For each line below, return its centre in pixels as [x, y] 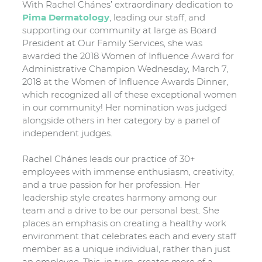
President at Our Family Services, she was [113, 43]
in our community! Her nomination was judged [125, 107]
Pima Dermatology [66, 17]
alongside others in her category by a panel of [121, 120]
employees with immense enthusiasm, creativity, [128, 172]
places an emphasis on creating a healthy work [125, 223]
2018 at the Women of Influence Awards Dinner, [125, 81]
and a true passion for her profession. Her [111, 185]
